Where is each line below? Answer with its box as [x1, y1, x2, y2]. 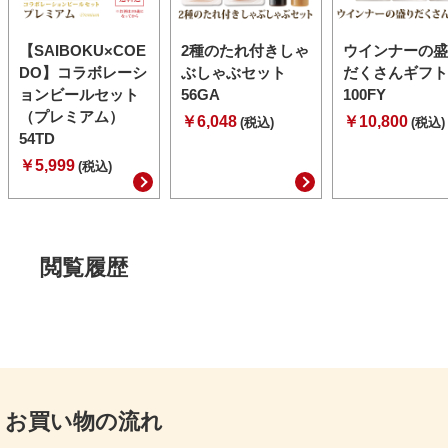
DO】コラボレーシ [19, 64, 147, 82]
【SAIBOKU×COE [19, 42, 146, 60]
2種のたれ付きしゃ [181, 42, 309, 60]
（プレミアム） [19, 108, 124, 126]
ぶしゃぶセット [181, 64, 286, 82]
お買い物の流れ [5, 409, 163, 435]
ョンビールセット [19, 86, 139, 104]
